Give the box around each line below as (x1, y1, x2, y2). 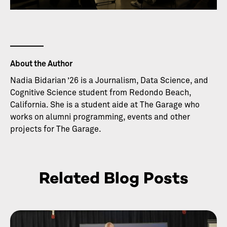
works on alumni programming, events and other (10, 113, 190, 122)
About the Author (10, 60, 72, 68)
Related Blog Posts (39, 168, 188, 188)
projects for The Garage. (10, 125, 101, 134)
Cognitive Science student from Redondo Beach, (10, 89, 191, 97)
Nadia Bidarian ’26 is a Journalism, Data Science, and (10, 77, 208, 85)
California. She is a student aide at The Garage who (10, 101, 200, 109)
